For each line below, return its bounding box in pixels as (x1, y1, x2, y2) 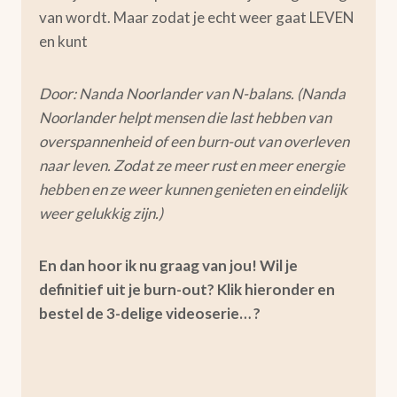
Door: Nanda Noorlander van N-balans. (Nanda (39, 84, 346, 103)
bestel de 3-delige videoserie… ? (39, 304, 261, 323)
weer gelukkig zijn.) (39, 204, 163, 222)
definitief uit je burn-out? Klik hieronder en (39, 280, 335, 299)
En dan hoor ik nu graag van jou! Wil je (39, 256, 298, 275)
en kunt (39, 32, 88, 51)
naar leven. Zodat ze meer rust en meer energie (39, 156, 345, 175)
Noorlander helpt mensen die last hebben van (39, 108, 331, 127)
